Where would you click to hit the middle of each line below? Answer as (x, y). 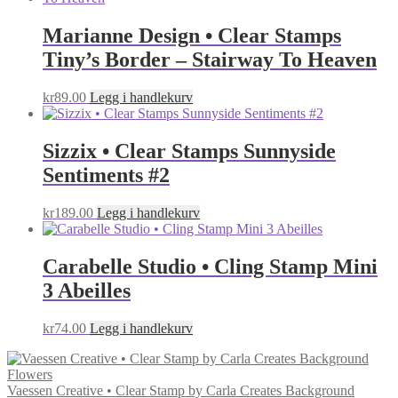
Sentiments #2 (106, 175)
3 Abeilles (87, 290)
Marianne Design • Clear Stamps (192, 36)
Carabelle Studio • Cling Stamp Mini (210, 266)
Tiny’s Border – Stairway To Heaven (210, 60)
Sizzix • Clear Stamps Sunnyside (189, 151)
